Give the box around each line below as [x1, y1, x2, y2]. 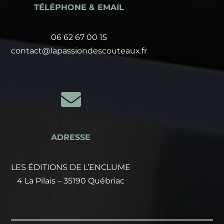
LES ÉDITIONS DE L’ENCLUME [11, 162, 131, 172]
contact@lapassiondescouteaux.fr [11, 45, 147, 55]
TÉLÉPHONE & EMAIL [34, 2, 124, 12]
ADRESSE [51, 132, 91, 142]
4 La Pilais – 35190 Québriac [17, 175, 125, 185]
